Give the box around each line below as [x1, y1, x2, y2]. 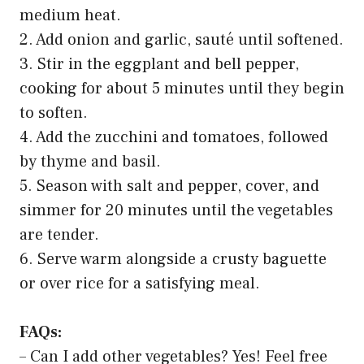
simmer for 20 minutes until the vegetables [19, 199, 333, 221]
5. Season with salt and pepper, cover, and [19, 175, 319, 197]
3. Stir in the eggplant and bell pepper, [19, 53, 299, 75]
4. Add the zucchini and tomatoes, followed [19, 126, 328, 148]
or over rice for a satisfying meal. [19, 272, 260, 294]
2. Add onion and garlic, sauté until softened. [19, 28, 344, 50]
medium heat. [19, 4, 121, 26]
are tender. [19, 223, 99, 245]
